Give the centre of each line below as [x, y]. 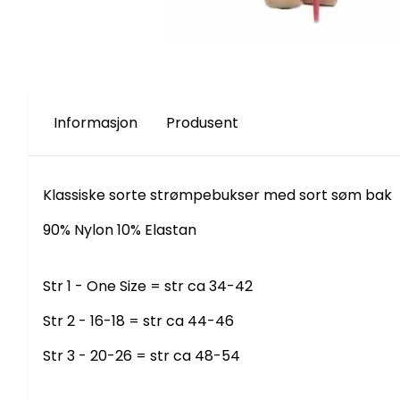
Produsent [202, 123]
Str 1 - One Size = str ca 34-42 [148, 287]
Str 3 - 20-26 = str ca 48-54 [142, 356]
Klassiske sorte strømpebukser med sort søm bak [217, 196]
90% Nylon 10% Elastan [120, 230]
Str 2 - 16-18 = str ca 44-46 [138, 321]
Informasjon [96, 123]
